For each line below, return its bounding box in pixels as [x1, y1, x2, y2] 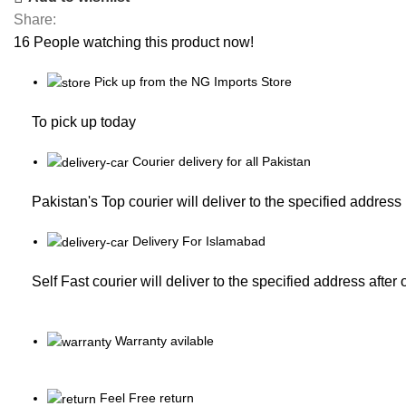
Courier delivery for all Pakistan [132, 153, 311, 169]
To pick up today [32, 113, 136, 130]
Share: [14, 11, 56, 27]
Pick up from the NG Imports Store [94, 73, 292, 89]
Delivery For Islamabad [132, 234, 266, 249]
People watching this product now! [34, 34, 254, 50]
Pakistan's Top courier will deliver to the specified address [32, 194, 401, 210]
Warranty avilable [115, 333, 214, 348]
